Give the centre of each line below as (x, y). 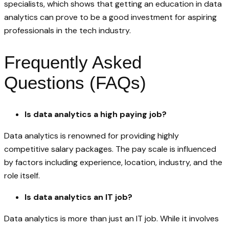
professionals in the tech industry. (67, 30)
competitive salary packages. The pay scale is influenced (110, 149)
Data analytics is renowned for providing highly (91, 135)
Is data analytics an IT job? (78, 197)
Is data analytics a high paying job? (96, 114)
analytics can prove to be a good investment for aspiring (110, 17)
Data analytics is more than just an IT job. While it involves (111, 218)
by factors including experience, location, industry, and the (113, 162)
